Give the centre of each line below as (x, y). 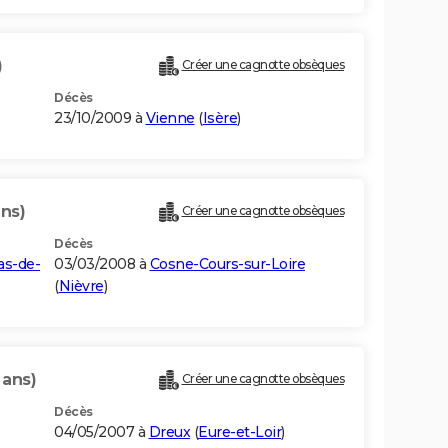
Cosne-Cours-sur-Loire (227, 264)
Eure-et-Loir (239, 432)
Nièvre (81, 286)
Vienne (170, 118)
